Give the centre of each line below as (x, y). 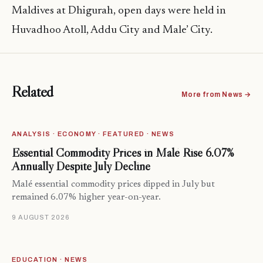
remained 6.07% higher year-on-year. (86, 198)
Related (33, 92)
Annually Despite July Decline (81, 166)
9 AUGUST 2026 (41, 218)
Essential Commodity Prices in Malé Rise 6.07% (123, 153)
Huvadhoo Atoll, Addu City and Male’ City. (112, 31)
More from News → (216, 95)
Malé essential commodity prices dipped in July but (113, 185)
